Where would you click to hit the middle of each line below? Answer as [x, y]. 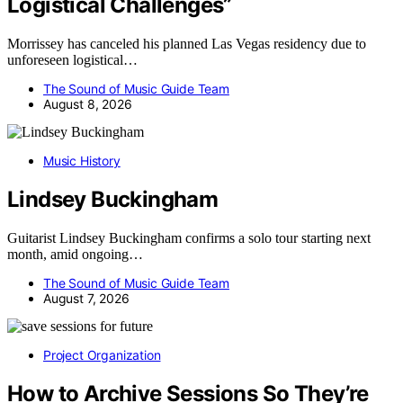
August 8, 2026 [88, 104]
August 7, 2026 [86, 299]
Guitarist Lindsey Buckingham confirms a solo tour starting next [189, 238]
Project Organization [102, 355]
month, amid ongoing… [75, 255]
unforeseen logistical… [72, 60]
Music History [82, 161]
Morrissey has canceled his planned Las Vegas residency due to [187, 44]
